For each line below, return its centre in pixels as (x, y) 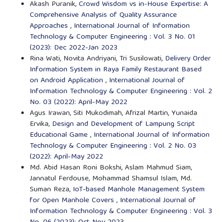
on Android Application (67, 81)
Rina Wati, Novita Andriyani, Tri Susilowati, (97, 59)
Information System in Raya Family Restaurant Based (115, 70)
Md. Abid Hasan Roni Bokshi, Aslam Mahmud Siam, (111, 168)
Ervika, (41, 125)
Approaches (50, 27)
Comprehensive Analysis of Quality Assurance (103, 16)
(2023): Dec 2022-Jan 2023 (73, 48)
